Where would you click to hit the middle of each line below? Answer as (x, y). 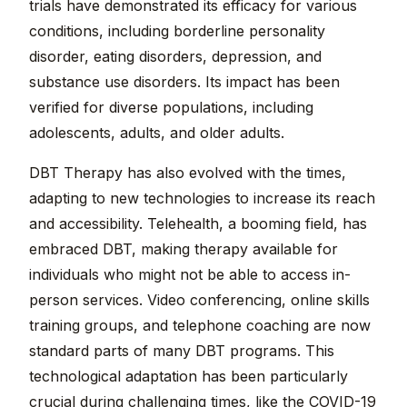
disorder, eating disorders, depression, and (175, 57)
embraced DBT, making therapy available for (184, 249)
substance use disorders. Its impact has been (184, 82)
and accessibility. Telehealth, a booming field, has (198, 224)
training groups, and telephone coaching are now (200, 326)
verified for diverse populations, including (171, 108)
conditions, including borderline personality (177, 31)
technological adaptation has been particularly (189, 377)
